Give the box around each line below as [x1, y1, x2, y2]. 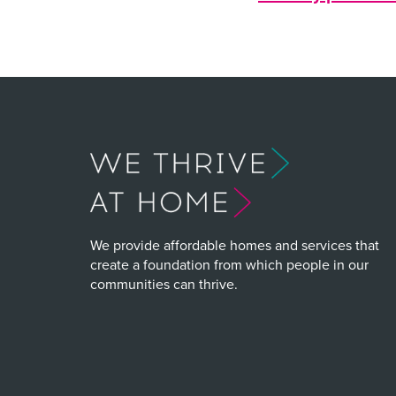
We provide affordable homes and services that [90, 234, 379, 255]
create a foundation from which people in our [90, 254, 369, 274]
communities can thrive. [90, 273, 238, 293]
